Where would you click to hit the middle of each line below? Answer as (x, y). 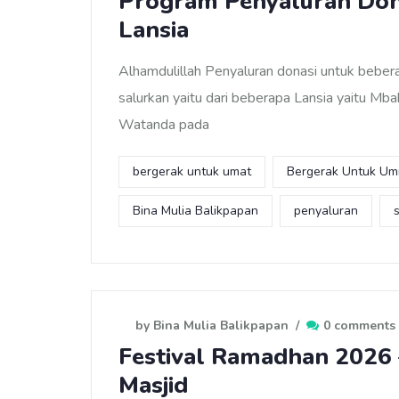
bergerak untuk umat (192, 171)
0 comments (359, 326)
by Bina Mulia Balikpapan (212, 326)
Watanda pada (164, 125)
